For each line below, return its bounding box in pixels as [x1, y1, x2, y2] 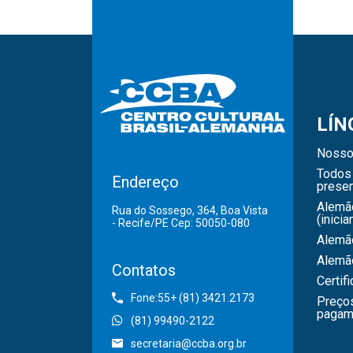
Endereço [112, 173, 179, 192]
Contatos [112, 261, 176, 281]
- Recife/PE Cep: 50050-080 [112, 217, 250, 230]
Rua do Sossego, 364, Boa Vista [112, 204, 268, 217]
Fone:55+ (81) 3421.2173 [131, 292, 255, 305]
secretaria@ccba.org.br [131, 337, 247, 351]
